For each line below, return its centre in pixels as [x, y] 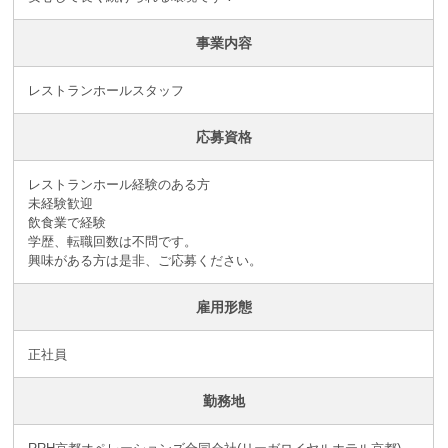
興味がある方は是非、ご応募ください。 [144, 260]
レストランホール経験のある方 [118, 184]
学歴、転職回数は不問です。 [112, 241]
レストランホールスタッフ [105, 90]
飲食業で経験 [66, 222]
